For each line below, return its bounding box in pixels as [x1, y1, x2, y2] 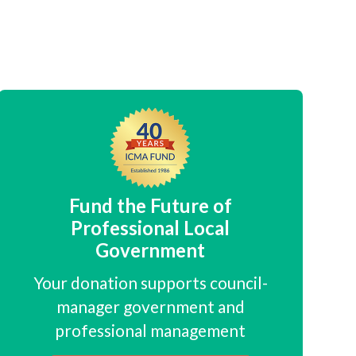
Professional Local [71, 216, 230, 240]
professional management [55, 320, 246, 341]
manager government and [56, 296, 245, 317]
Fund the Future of [68, 194, 232, 218]
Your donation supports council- [33, 273, 268, 293]
